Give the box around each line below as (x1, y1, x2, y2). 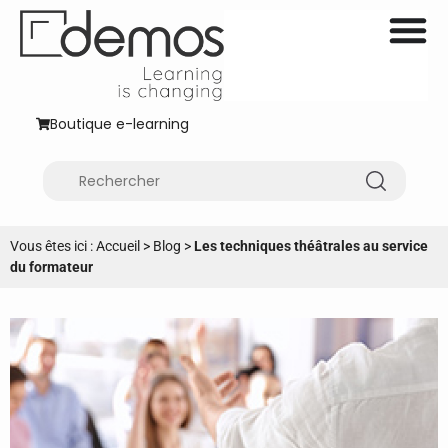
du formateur (10, 258, 93, 275)
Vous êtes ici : (10, 237, 96, 254)
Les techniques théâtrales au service (194, 237, 428, 254)
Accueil (96, 237, 140, 254)
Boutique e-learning (50, 114, 189, 135)
